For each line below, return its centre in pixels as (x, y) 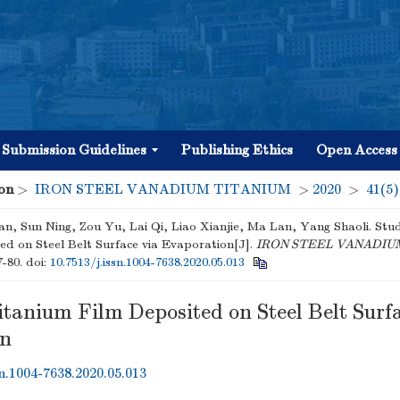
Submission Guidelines (74, 150)
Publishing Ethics (237, 150)
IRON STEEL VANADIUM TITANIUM (163, 189)
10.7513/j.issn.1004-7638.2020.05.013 (147, 262)
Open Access (357, 150)
